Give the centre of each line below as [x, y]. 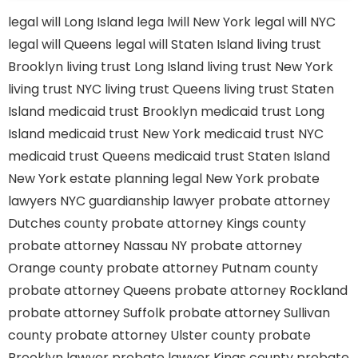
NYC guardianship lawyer [137, 201]
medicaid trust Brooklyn [123, 111]
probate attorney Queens [89, 290]
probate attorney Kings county [209, 223]
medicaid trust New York [124, 134]
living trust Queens [163, 89]
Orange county [56, 268]
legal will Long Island [71, 22]
